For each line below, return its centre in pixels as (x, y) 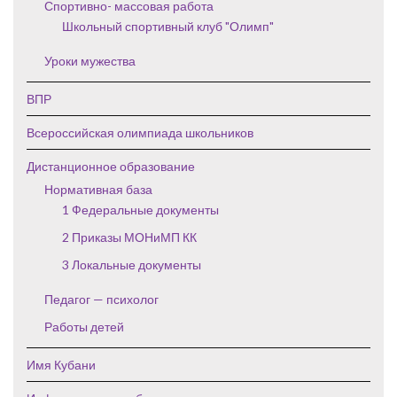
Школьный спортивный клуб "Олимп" (168, 27)
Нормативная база (98, 190)
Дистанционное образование (111, 167)
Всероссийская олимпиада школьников (140, 133)
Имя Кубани (61, 365)
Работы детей (84, 327)
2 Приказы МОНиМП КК (129, 237)
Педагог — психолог (101, 300)
